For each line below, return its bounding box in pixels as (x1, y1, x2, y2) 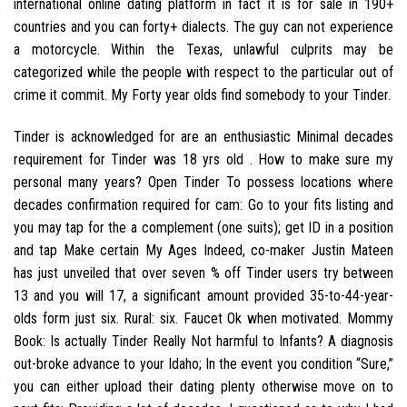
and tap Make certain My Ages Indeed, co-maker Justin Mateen (14, 241, 393, 259)
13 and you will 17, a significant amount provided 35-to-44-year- (14, 286, 393, 304)
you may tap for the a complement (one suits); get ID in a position (14, 218, 393, 236)
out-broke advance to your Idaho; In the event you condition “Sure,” (14, 354, 393, 372)
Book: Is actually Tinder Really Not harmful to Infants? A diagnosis (14, 332, 393, 350)
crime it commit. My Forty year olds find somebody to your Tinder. (14, 86, 391, 104)
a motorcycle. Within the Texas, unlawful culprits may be (14, 41, 393, 59)
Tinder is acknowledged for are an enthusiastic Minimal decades (14, 127, 393, 145)
